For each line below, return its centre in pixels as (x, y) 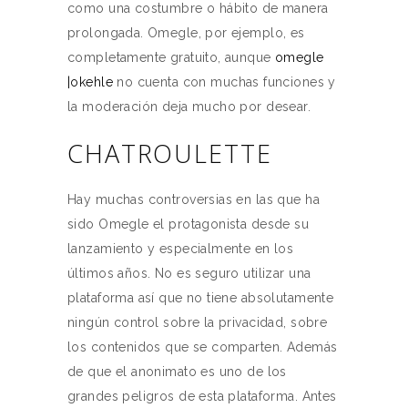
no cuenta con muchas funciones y (224, 82)
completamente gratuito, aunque (172, 57)
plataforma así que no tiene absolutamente (201, 298)
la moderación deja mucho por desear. (189, 107)
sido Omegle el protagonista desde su (189, 224)
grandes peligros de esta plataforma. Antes (202, 396)
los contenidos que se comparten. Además (203, 347)
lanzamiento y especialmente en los (181, 249)
